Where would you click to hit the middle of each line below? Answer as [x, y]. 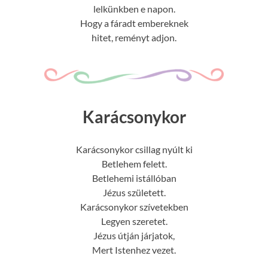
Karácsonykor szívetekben [134, 207]
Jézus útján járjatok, [134, 236]
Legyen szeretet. [134, 221]
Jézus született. [134, 193]
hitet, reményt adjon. [134, 38]
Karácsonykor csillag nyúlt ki [134, 150]
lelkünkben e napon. [134, 9]
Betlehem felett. [134, 164]
